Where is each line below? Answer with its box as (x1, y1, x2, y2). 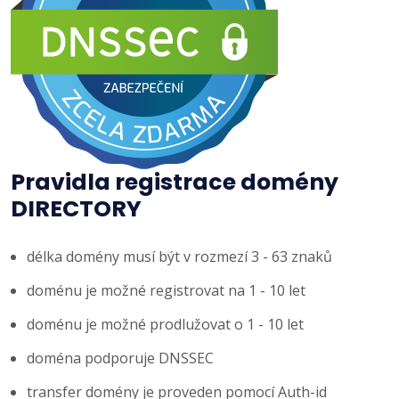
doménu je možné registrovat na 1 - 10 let (27, 280, 305, 300)
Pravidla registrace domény (11, 166, 338, 198)
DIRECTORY (11, 192, 142, 224)
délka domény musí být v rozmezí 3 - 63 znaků (27, 246, 332, 266)
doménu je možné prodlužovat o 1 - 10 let (27, 313, 304, 334)
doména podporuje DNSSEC (27, 347, 214, 368)
